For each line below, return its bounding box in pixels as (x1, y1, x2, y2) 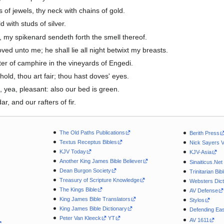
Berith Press (189, 130, 220, 136)
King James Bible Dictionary (59, 205, 127, 212)
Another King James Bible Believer (59, 157, 142, 164)
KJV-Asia (189, 149, 212, 155)
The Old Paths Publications (59, 129, 125, 135)
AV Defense (189, 187, 218, 193)
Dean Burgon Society (59, 167, 111, 173)
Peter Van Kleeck (59, 215, 101, 221)
